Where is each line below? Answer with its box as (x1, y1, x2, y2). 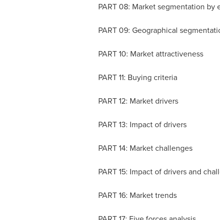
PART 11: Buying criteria (98, 72, 179, 83)
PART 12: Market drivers (98, 95, 180, 107)
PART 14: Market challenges (98, 142, 194, 154)
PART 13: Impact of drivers (98, 119, 189, 130)
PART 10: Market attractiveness (98, 48, 205, 59)
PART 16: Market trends (98, 190, 179, 201)
